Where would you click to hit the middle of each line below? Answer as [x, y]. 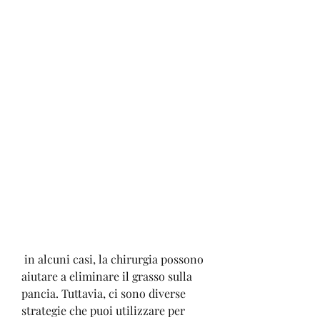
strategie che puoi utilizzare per [103, 310]
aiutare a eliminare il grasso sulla [107, 276]
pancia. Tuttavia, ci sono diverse [104, 293]
